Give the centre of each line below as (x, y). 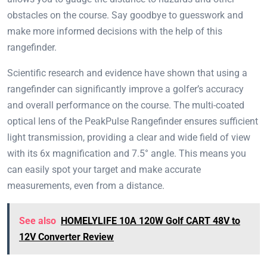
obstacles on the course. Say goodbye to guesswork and (125, 15)
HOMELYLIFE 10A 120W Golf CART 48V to (150, 221)
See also (38, 221)
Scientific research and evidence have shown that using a (127, 73)
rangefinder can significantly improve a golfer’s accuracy (125, 89)
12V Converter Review (66, 237)
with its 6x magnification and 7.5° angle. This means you (127, 154)
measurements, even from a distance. (86, 186)
